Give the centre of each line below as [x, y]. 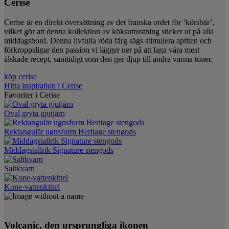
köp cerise [20, 76]
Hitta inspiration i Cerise [43, 85]
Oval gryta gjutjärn [35, 113]
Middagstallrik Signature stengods [59, 150]
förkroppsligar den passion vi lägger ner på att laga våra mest [102, 50]
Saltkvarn [19, 168]
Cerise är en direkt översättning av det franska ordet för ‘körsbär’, [109, 22]
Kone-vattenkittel [32, 187]
